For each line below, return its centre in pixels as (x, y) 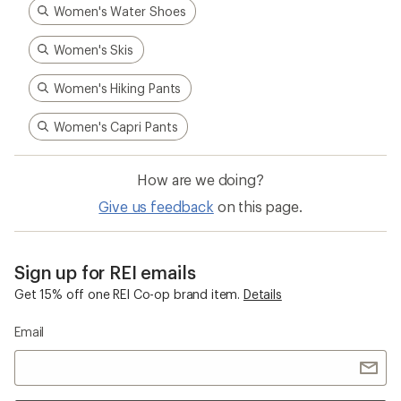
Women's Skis (94, 49)
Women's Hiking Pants (118, 88)
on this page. (260, 206)
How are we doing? (200, 179)
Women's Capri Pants (116, 126)
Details (262, 294)
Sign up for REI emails (105, 272)
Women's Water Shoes (120, 11)
